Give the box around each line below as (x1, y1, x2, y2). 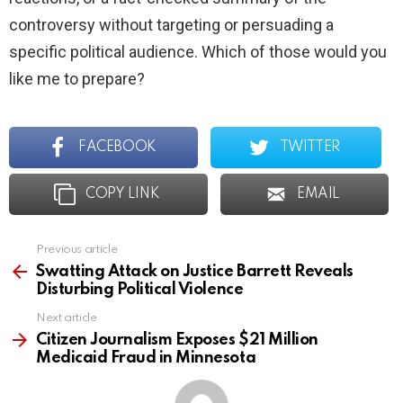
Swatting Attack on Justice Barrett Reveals (36, 264, 354, 281)
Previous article (36, 244, 118, 256)
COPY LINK (85, 187, 160, 202)
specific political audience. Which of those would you (9, 42, 387, 62)
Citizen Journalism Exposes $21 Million (36, 332, 318, 349)
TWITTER (279, 140, 340, 156)
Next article (36, 312, 97, 325)
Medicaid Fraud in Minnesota (36, 350, 256, 367)
